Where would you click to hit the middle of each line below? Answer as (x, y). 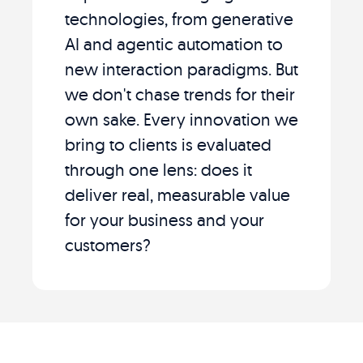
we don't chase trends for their (180, 94)
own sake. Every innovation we (181, 119)
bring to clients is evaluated (168, 144)
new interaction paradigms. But (181, 68)
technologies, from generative (179, 18)
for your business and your (164, 219)
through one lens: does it (158, 169)
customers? (108, 244)
